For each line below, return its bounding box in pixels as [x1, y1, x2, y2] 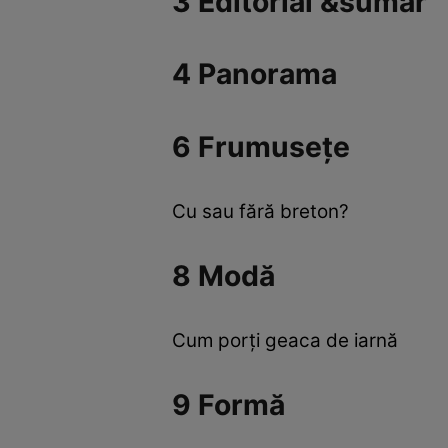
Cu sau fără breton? [172, 200, 349, 224]
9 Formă [172, 387, 285, 422]
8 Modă [172, 258, 275, 293]
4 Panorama [172, 57, 337, 92]
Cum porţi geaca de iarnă [172, 329, 398, 353]
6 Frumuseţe [172, 129, 350, 164]
